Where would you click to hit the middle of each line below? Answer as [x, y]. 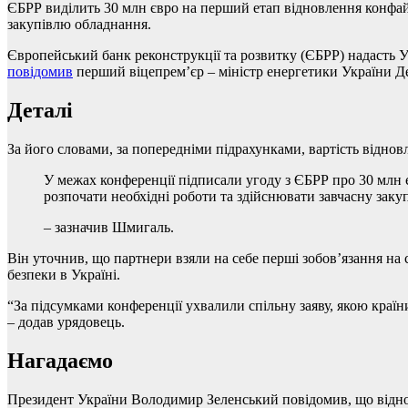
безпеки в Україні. [64, 274]
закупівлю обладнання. [79, 25]
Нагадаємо [60, 360]
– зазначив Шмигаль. [109, 227]
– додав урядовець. [66, 321]
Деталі [40, 111]
